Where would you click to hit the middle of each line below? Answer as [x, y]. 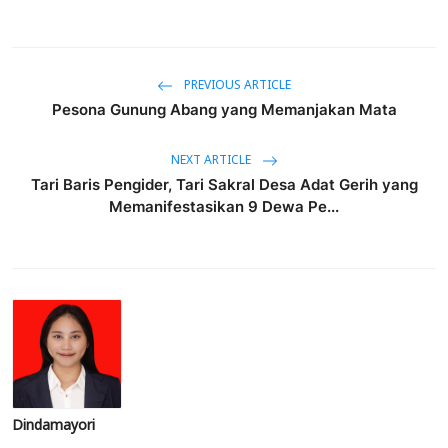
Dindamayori [53, 426]
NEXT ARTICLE [212, 160]
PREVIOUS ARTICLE [236, 85]
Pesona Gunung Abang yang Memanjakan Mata [224, 109]
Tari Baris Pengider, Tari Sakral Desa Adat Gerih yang [224, 184]
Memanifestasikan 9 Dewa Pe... [224, 206]
